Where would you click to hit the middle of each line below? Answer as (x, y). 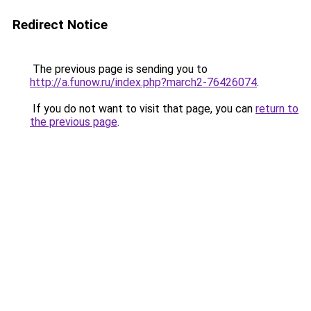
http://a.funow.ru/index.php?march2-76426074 (143, 82)
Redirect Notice (60, 25)
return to (277, 109)
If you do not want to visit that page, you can (143, 109)
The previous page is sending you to (119, 69)
